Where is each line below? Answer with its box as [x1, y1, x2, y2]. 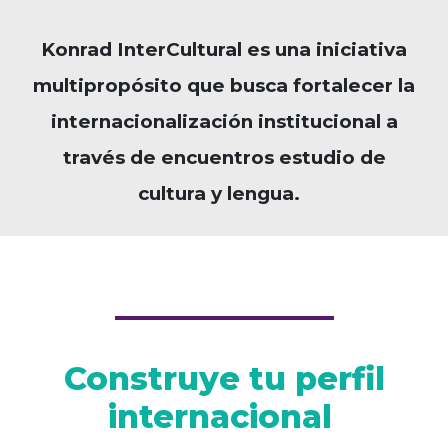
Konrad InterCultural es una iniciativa [41, 38, 407, 62]
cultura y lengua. [138, 182, 310, 206]
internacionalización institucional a [50, 110, 398, 134]
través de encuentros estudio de [62, 146, 386, 170]
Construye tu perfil [63, 359, 385, 399]
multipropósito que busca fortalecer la [33, 74, 415, 98]
